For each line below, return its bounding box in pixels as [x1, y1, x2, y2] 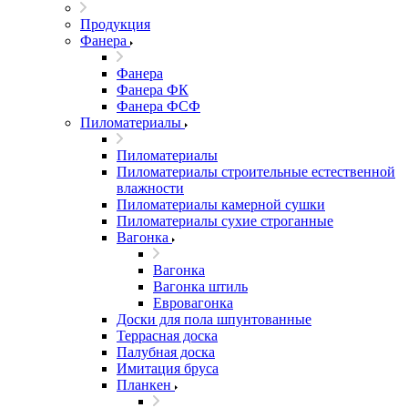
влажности [117, 180, 184, 196]
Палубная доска [117, 344, 215, 360]
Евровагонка [153, 295, 233, 311]
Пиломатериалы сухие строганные [117, 213, 333, 229]
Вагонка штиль [153, 279, 248, 294]
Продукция [80, 16, 150, 32]
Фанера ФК [117, 82, 189, 97]
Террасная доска [117, 328, 218, 343]
